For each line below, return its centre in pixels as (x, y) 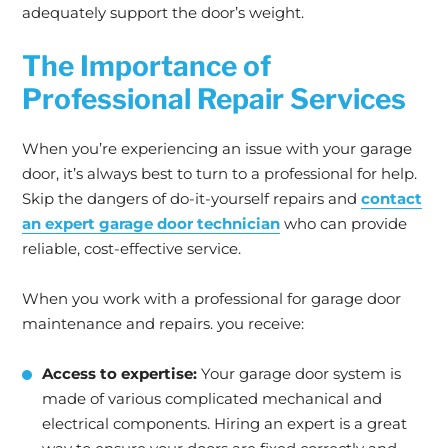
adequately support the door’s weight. (163, 12)
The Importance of (146, 66)
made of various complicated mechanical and (212, 398)
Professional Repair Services (214, 99)
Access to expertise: (119, 373)
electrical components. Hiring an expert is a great (224, 423)
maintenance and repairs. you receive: (163, 323)
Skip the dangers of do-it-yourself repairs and (191, 198)
